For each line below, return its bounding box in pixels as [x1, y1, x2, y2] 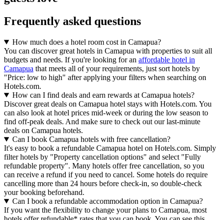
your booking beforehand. [4, 188, 84, 197]
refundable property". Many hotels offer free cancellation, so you [4, 162, 204, 170]
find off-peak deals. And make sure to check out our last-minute [4, 117, 200, 126]
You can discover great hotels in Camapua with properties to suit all [4, 47, 212, 55]
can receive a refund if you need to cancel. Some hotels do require [4, 170, 208, 179]
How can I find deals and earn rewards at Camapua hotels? [12, 91, 194, 100]
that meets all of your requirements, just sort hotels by [33, 64, 200, 73]
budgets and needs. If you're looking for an [4, 55, 138, 64]
